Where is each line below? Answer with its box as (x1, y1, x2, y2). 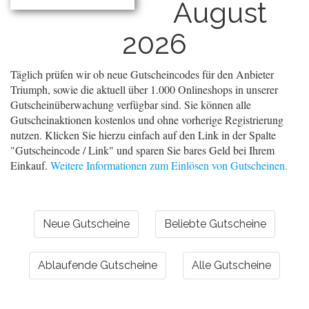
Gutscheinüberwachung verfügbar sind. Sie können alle (10, 97, 251, 112)
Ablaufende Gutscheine (38, 259, 157, 272)
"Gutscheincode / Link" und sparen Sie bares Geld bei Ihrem (10, 143, 275, 157)
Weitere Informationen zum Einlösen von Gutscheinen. (50, 158, 288, 172)
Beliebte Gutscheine (164, 217, 266, 230)
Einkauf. (10, 158, 50, 172)
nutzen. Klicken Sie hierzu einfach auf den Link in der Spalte (10, 128, 276, 142)
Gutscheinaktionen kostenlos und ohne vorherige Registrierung (10, 112, 283, 127)
